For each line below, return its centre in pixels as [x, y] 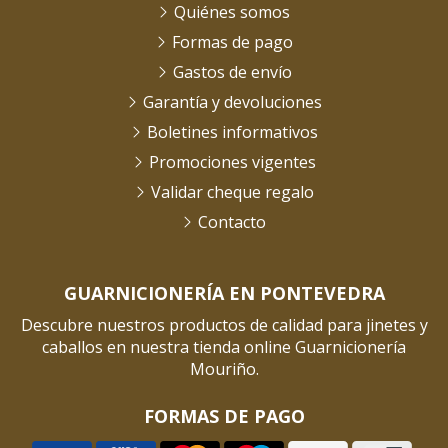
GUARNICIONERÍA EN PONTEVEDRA [224, 292]
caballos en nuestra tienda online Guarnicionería [224, 346]
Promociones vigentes [232, 161]
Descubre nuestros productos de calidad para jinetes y [224, 324]
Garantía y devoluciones [232, 101]
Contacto [232, 221]
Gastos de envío [232, 71]
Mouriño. [224, 368]
